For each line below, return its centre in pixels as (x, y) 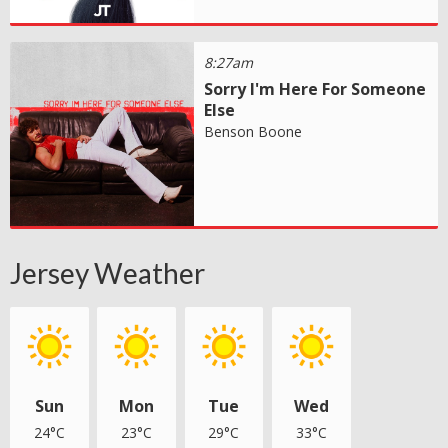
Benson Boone (253, 131)
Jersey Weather (107, 272)
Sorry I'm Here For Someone (315, 88)
